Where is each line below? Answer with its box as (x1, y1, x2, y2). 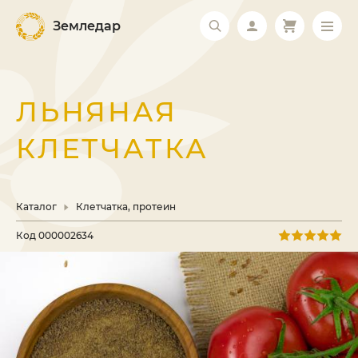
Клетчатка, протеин (76, 201, 176, 213)
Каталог (16, 201, 57, 213)
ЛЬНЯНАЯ (16, 95, 177, 129)
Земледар (53, 18, 121, 34)
